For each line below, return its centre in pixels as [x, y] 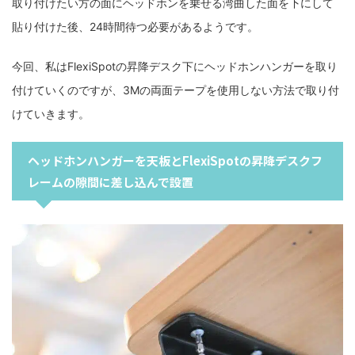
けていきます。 [51, 113]
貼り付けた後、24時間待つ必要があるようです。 [135, 26]
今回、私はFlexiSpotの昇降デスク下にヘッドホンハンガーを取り [175, 66]
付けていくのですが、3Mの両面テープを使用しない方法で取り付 [176, 90]
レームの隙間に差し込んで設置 [111, 181]
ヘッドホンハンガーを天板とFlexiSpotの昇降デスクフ [175, 160]
